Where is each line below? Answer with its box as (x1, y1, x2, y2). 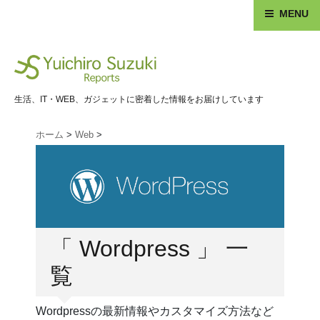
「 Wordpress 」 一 (50, 236, 249, 262)
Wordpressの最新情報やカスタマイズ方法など (36, 305, 274, 318)
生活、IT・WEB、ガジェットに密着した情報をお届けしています (14, 94, 264, 105)
